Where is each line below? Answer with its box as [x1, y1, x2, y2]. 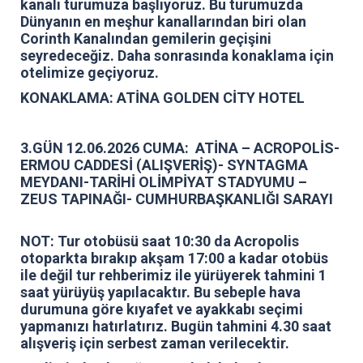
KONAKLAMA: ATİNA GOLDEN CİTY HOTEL [20, 88, 308, 106]
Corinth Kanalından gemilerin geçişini [20, 29, 271, 47]
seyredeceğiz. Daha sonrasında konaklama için [20, 46, 334, 64]
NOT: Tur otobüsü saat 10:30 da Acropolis [20, 232, 299, 250]
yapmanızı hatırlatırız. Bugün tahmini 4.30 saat [20, 317, 331, 335]
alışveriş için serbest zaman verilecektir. [20, 334, 289, 352]
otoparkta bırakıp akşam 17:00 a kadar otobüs [20, 249, 328, 267]
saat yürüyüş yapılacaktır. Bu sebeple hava [20, 283, 301, 301]
